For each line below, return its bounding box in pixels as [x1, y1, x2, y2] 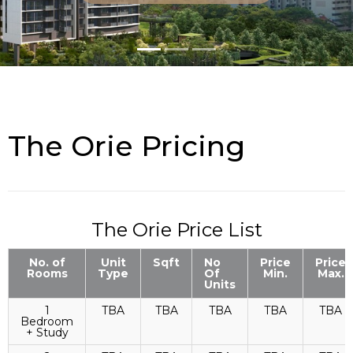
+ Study [25, 325, 69, 340]
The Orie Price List [91, 218, 262, 241]
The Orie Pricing [8, 128, 245, 163]
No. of [28, 255, 65, 269]
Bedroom [20, 314, 73, 329]
